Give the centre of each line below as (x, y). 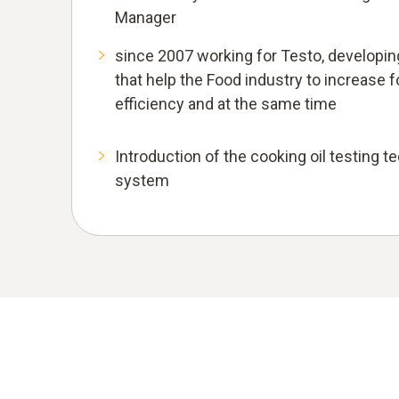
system (142, 181)
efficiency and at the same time (226, 104)
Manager (146, 18)
